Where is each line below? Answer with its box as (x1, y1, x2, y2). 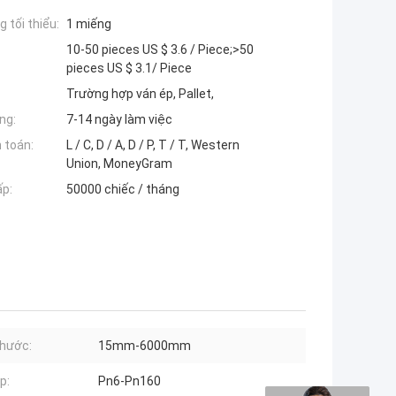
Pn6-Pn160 (98, 374, 161, 389)
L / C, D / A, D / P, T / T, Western (66, 138, 240, 153)
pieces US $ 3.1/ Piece (66, 61, 192, 76)
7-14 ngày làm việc (66, 112, 172, 127)
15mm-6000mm (98, 339, 191, 354)
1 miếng (66, 17, 111, 32)
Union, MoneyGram (66, 156, 172, 171)
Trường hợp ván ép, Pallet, (66, 87, 214, 102)
